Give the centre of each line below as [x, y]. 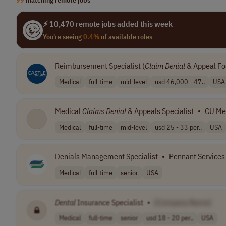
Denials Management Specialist [106, 157]
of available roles [126, 37]
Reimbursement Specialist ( [100, 66]
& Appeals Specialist [160, 111]
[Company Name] [183, 202]
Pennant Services [197, 157]
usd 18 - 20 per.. [170, 218]
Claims [93, 111]
